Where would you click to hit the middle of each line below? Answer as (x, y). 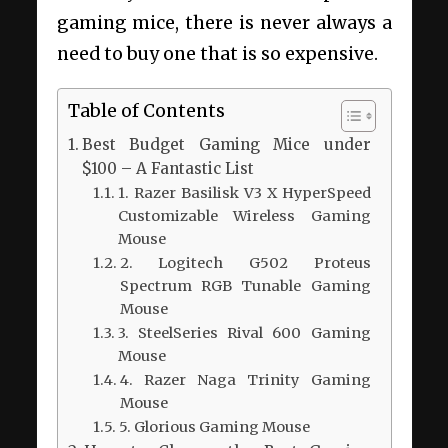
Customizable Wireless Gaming (244, 215)
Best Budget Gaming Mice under (226, 144)
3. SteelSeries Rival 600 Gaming (244, 332)
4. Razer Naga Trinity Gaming (245, 379)
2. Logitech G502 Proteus (245, 262)
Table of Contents (146, 110)
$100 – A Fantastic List (167, 168)
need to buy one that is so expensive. (219, 53)
